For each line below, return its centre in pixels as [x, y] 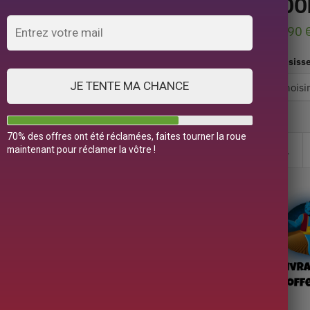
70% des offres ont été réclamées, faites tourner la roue [126, 136]
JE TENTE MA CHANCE [130, 85]
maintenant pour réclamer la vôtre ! [81, 149]
